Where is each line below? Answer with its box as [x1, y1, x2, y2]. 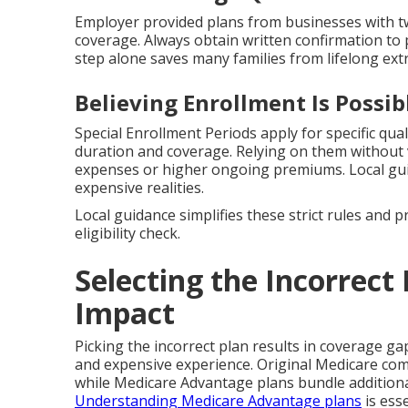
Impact [75, 293, 175, 332]
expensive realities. [75, 178, 204, 198]
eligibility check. [75, 223, 180, 243]
